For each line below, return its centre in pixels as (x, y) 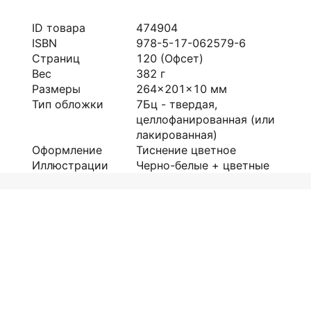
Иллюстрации (70, 165)
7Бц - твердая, (177, 104)
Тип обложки (68, 104)
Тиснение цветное (186, 150)
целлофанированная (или (205, 119)
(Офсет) (182, 58)
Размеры (56, 89)
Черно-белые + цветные (203, 165)
